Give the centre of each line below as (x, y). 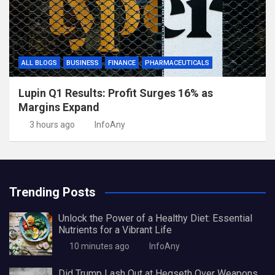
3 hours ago (52, 125)
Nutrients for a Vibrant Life (115, 230)
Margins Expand (59, 107)
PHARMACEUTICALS (177, 63)
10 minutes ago (99, 246)
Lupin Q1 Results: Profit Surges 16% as (116, 93)
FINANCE (122, 63)
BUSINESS (83, 63)
